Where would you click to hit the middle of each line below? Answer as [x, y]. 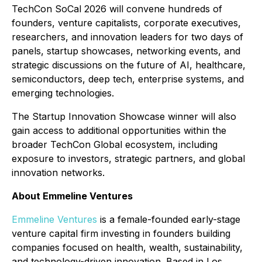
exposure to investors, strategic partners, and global [128, 158]
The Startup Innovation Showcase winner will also [124, 116]
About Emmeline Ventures [72, 196]
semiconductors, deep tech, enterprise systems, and [128, 79]
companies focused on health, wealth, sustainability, [127, 247]
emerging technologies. [63, 93]
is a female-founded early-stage [169, 219]
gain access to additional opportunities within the [119, 130]
